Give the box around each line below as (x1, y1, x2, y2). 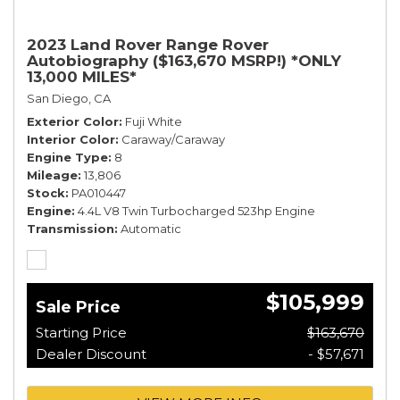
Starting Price (36, 323, 127, 341)
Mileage (27, 167, 78, 182)
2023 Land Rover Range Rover (27, 35, 269, 54)
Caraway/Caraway (121, 131, 225, 146)
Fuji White (125, 113, 182, 129)
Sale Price (36, 296, 121, 317)
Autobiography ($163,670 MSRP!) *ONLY (27, 51, 341, 70)
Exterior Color (27, 113, 119, 129)
